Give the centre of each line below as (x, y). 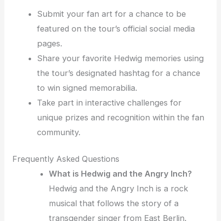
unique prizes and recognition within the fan (120, 117)
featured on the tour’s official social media (116, 28)
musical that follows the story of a (114, 203)
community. (58, 132)
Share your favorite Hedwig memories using (120, 58)
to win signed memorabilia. (87, 88)
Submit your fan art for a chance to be (111, 14)
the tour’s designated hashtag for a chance (118, 73)
